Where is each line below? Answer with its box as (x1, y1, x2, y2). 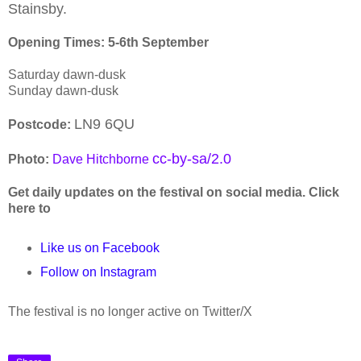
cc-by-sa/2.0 (152, 150, 231, 167)
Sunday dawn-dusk (8, 83, 118, 98)
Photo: (8, 151, 49, 166)
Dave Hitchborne (52, 151, 149, 166)
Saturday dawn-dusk (8, 67, 126, 81)
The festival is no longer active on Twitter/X (8, 304, 252, 318)
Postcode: (8, 117, 74, 131)
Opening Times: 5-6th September (8, 35, 209, 49)
